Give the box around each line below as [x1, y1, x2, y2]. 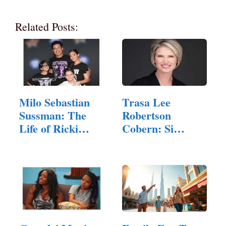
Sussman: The [19, 106, 86, 124]
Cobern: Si [122, 120, 174, 137]
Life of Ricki [19, 120, 78, 137]
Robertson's [122, 133, 179, 150]
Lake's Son [19, 133, 71, 150]
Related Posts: [15, 19, 78, 34]
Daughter [122, 146, 167, 163]
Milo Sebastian [19, 93, 90, 110]
